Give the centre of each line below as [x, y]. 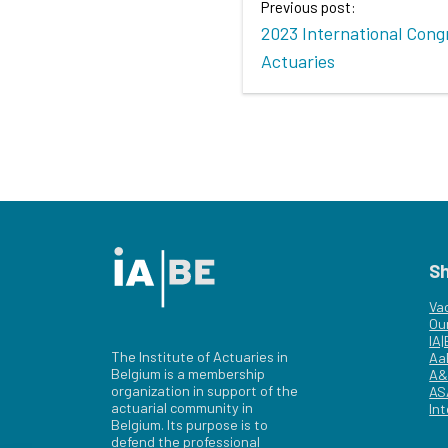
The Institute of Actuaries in [200, 357]
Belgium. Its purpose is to [190, 425]
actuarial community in [182, 408]
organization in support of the [205, 391]
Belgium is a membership [188, 374]
